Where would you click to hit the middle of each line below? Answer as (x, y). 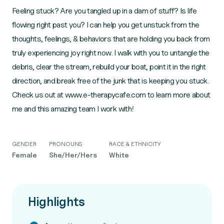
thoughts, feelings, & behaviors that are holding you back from (111, 39)
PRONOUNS (65, 144)
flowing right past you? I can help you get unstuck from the (106, 25)
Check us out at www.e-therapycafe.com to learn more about (111, 95)
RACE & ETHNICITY (135, 144)
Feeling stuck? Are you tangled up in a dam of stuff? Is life (104, 11)
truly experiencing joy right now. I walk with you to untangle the (111, 53)
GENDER (24, 144)
